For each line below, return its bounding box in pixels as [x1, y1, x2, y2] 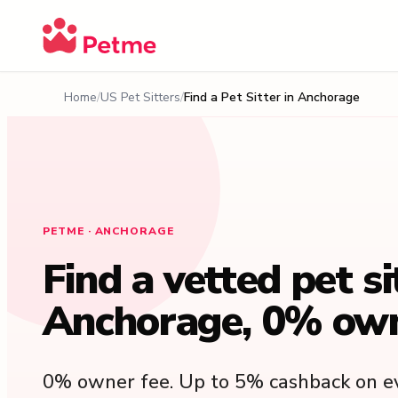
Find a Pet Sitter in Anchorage [184, 89, 360, 106]
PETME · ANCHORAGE [42, 224, 175, 238]
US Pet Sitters [100, 89, 180, 106]
